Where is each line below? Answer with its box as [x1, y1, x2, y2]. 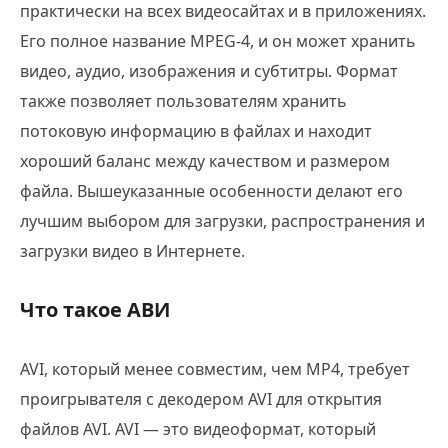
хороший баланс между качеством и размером [20, 149, 390, 172]
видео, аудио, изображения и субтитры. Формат [20, 59, 398, 82]
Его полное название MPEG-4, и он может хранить [20, 29, 416, 52]
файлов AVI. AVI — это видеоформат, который [20, 417, 376, 440]
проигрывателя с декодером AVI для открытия [20, 387, 382, 410]
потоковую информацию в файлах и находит [20, 119, 372, 142]
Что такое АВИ [20, 295, 170, 323]
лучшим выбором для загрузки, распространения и [20, 209, 425, 232]
